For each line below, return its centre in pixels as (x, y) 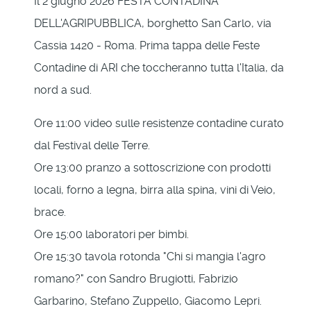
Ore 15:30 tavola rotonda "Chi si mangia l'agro (150, 256)
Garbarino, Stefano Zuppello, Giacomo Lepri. (148, 301)
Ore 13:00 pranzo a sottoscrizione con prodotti (152, 167)
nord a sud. (63, 90)
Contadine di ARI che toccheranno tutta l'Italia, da (159, 67)
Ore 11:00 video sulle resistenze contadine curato (159, 123)
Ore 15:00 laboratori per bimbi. (111, 234)
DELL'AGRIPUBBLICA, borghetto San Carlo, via (153, 23)
